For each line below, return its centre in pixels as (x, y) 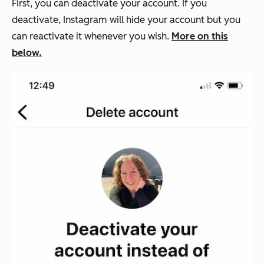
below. (27, 53)
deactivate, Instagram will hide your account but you (126, 20)
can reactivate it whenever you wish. (92, 37)
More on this (200, 37)
